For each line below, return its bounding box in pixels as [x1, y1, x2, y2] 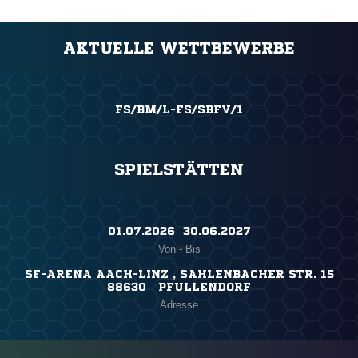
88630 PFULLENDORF [107, 281, 251, 293]
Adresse [160, 299, 198, 312]
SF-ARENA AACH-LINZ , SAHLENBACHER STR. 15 [24, 268, 334, 280]
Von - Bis [157, 243, 201, 256]
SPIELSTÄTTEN [114, 161, 244, 179]
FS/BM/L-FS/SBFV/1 [115, 104, 243, 116]
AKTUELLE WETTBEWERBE [63, 40, 295, 58]
